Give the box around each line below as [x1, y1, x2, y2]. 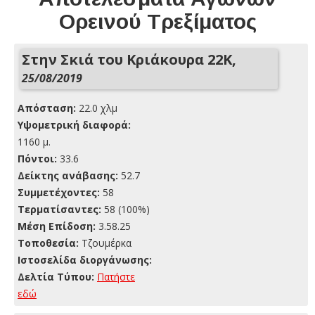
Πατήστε [97, 269, 135, 283]
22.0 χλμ [76, 101, 117, 115]
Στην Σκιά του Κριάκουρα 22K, [22, 49, 236, 69]
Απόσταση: [18, 101, 76, 115]
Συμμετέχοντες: [18, 185, 100, 199]
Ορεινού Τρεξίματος [58, 9, 257, 33]
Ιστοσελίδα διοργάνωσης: [18, 252, 152, 266]
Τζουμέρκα [79, 236, 131, 250]
